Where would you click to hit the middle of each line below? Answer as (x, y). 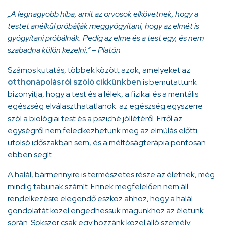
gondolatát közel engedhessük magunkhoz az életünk (106, 211)
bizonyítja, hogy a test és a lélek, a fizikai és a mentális (103, 94)
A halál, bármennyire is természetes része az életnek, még (111, 175)
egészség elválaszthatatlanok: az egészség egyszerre (105, 106)
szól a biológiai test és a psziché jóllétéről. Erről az (95, 119)
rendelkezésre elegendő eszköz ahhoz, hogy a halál (100, 199)
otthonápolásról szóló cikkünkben (74, 82)
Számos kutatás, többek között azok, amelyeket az (99, 70)
